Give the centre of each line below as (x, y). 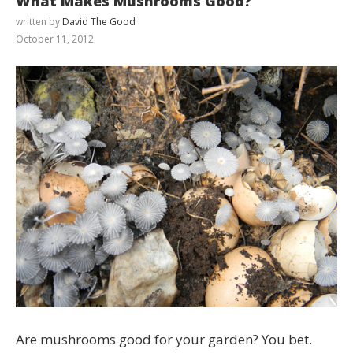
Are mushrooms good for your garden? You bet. (164, 339)
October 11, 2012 (55, 39)
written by (39, 21)
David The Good (99, 21)
